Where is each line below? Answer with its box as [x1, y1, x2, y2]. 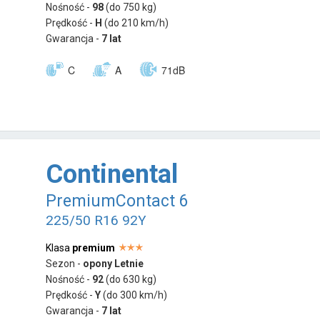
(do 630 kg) [106, 274, 157, 286]
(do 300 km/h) [103, 289, 168, 301]
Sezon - [46, 258, 84, 270]
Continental [46, 159, 179, 190]
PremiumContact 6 [46, 191, 189, 211]
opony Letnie [83, 258, 144, 270]
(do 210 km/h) [104, 16, 169, 29]
